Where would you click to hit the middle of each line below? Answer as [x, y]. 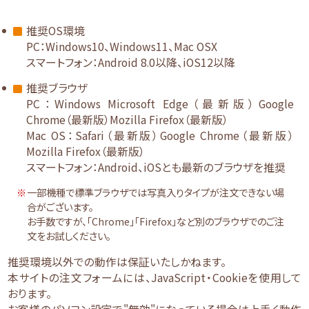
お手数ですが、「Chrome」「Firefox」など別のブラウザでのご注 [156, 222]
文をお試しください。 [69, 236]
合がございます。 [61, 207]
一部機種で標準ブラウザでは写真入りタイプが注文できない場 [156, 193]
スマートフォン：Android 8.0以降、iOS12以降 [131, 62]
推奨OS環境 [56, 30]
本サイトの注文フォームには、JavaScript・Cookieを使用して [154, 278]
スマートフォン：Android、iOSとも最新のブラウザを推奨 [156, 168]
